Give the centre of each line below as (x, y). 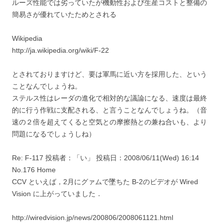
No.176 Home (34, 169)
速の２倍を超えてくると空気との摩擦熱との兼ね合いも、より (110, 122)
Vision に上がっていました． (57, 193)
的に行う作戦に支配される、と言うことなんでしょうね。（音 (110, 110)
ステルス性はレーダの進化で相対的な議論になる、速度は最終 (110, 98)
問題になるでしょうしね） (54, 134)
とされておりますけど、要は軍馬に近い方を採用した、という (110, 74)
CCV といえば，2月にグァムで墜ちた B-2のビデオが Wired (105, 181)
